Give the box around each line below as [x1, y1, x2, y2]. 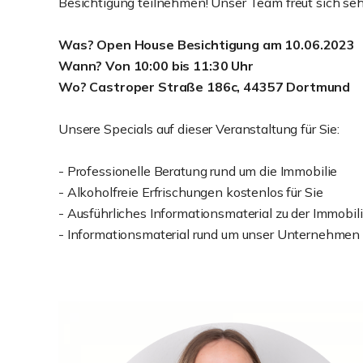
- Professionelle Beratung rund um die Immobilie [58, 163, 338, 179]
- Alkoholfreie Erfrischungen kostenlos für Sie [58, 184, 323, 200]
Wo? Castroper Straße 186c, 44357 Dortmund [58, 79, 351, 95]
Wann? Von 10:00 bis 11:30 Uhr [58, 58, 254, 74]
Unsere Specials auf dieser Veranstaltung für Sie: [58, 121, 340, 137]
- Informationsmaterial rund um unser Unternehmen [58, 226, 361, 242]
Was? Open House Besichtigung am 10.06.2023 [58, 36, 358, 53]
